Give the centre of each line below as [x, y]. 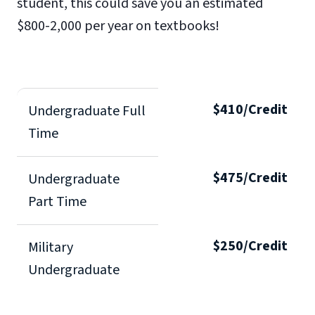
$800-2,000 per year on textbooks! [118, 26]
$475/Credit [250, 178]
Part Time [57, 201]
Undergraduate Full [87, 111]
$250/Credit [250, 246]
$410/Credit [250, 109]
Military [51, 247]
